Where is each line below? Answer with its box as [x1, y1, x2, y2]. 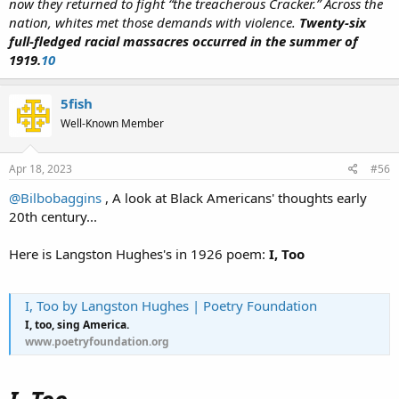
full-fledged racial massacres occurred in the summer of [9, 31, 358, 50]
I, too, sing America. [25, 316, 129, 332]
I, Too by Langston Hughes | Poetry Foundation [25, 296, 317, 314]
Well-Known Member [61, 115, 164, 131]
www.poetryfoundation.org [25, 333, 169, 349]
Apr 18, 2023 [9, 161, 72, 177]
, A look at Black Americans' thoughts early [102, 189, 367, 208]
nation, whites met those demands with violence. [9, 12, 299, 31]
